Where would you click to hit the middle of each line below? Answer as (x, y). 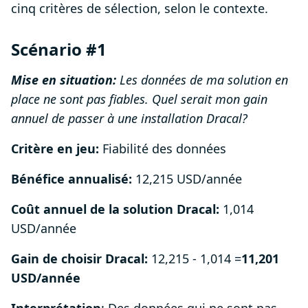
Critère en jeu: (55, 149)
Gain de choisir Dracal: (79, 259)
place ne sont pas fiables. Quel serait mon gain (139, 99)
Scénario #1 (59, 49)
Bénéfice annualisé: (71, 179)
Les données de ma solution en (204, 80)
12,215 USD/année (187, 179)
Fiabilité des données (163, 149)
